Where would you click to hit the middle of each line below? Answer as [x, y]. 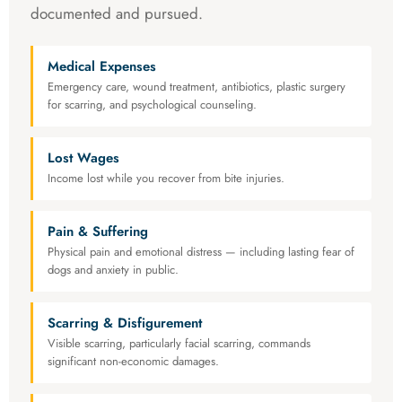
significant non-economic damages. [133, 362]
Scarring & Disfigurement [125, 323]
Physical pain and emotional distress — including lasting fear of [201, 252]
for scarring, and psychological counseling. [152, 105]
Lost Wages [83, 158]
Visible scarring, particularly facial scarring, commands [179, 344]
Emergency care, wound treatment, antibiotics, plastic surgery [197, 87]
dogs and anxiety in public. [113, 270]
